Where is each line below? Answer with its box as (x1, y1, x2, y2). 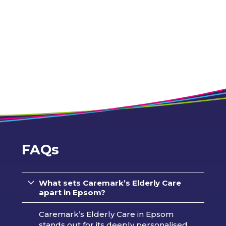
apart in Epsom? (38, 187, 105, 197)
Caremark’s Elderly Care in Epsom (38, 209, 174, 219)
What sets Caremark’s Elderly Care (38, 178, 181, 188)
